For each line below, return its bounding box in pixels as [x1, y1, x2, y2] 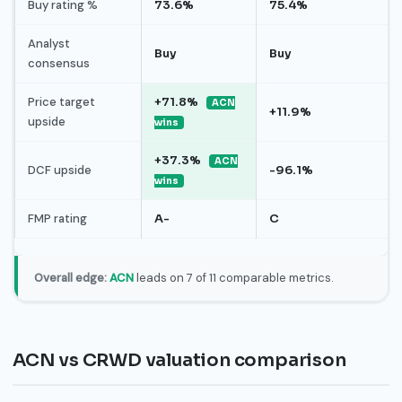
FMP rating [27, 210, 87, 226]
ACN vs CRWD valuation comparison [13, 348, 346, 371]
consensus [27, 55, 90, 71]
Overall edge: [33, 270, 107, 286]
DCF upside [27, 162, 92, 178]
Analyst [27, 35, 70, 51]
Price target [27, 93, 95, 109]
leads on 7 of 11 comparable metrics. [133, 270, 334, 286]
